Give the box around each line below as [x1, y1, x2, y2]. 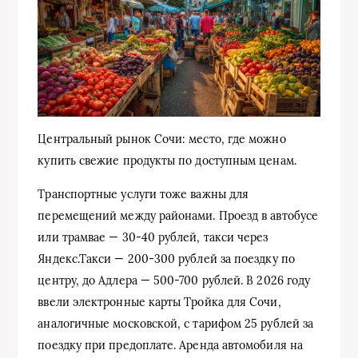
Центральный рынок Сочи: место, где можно [38, 132, 286, 147]
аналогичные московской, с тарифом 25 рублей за [38, 316, 314, 332]
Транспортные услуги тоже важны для [38, 187, 249, 202]
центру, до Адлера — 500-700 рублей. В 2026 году [38, 273, 311, 288]
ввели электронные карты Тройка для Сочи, [38, 295, 281, 310]
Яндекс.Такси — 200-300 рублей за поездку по [38, 252, 295, 267]
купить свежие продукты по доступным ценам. [38, 153, 296, 169]
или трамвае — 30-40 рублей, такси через [38, 230, 268, 245]
